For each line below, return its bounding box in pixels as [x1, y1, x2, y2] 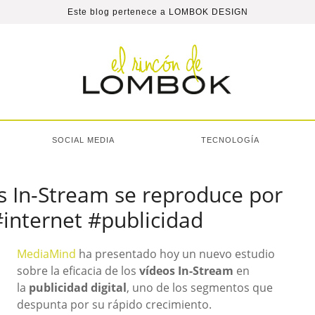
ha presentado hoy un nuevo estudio [76, 246, 275, 262]
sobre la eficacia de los [17, 263, 139, 278]
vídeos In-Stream [139, 263, 233, 278]
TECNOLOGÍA [201, 136, 259, 144]
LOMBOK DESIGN [168, 7, 248, 17]
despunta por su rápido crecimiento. [17, 297, 212, 312]
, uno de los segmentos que [127, 280, 273, 295]
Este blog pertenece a [67, 7, 169, 17]
